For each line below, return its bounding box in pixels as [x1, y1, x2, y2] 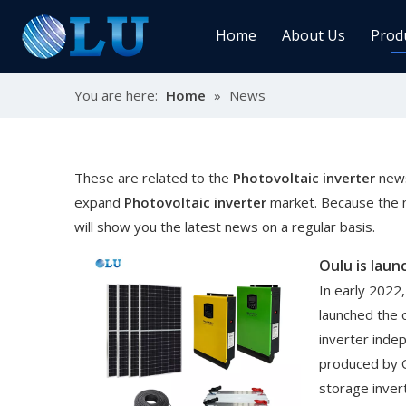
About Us [281, 25, 345, 45]
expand [74, 193, 124, 211]
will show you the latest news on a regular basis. [74, 217, 375, 236]
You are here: [74, 86, 158, 104]
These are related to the [74, 169, 233, 187]
